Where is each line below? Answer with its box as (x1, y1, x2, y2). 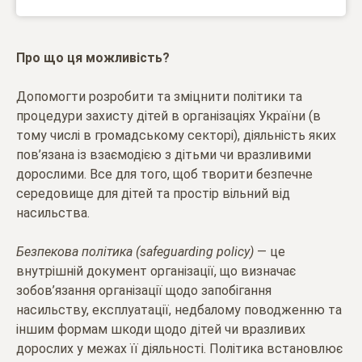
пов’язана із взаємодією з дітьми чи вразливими (16, 146, 311, 162)
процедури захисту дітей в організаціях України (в (16, 107, 321, 124)
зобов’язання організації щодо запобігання (16, 282, 271, 298)
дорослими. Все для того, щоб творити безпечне (16, 166, 313, 182)
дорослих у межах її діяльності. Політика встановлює (16, 340, 343, 356)
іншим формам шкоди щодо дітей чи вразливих (16, 321, 305, 337)
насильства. (16, 204, 90, 221)
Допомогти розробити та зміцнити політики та (16, 88, 302, 104)
